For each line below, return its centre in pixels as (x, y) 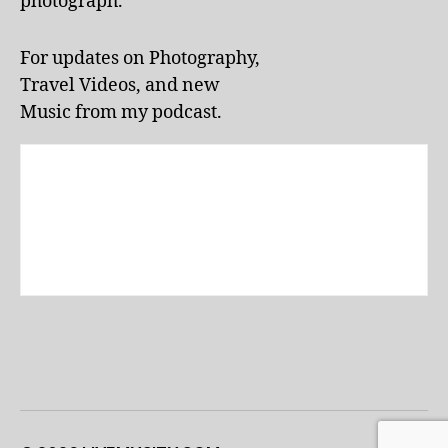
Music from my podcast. (121, 112)
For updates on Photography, (140, 58)
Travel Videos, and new (120, 85)
